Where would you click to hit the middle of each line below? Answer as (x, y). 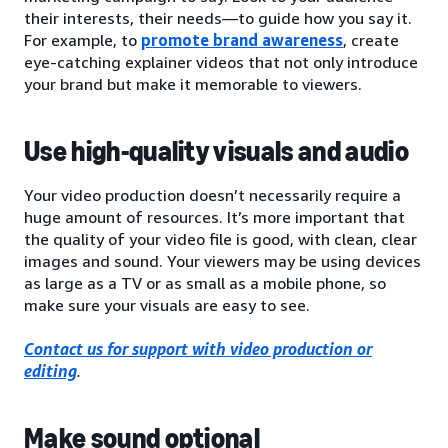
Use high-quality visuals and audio (216, 151)
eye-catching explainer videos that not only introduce (221, 61)
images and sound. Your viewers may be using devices (222, 260)
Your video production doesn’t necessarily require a (212, 194)
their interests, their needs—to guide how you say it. (218, 17)
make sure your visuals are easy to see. (167, 304)
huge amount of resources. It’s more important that (214, 216)
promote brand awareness (242, 39)
